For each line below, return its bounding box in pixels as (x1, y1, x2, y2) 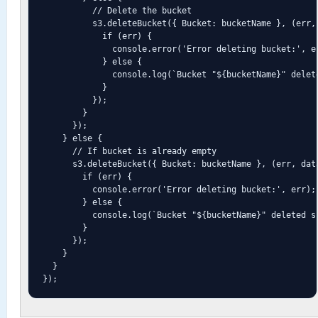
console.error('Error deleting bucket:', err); (42, 184, 316, 194)
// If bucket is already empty (42, 146, 216, 156)
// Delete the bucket (42, 5, 192, 16)
